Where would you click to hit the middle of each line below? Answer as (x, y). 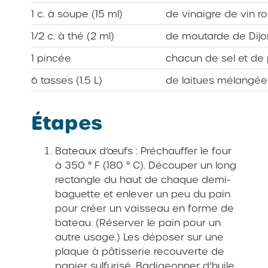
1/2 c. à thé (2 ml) (73, 36)
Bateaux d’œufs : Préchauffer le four (144, 151)
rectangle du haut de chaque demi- (143, 179)
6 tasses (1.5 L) (67, 80)
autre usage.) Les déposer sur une (140, 237)
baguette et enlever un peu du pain (143, 194)
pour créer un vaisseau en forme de (145, 208)
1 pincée (51, 58)
